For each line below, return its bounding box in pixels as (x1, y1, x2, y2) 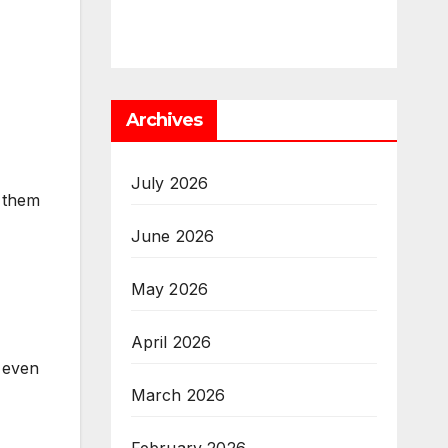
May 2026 (130, 279, 209, 300)
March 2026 (130, 385, 226, 406)
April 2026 (130, 332, 212, 353)
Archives (125, 109, 203, 132)
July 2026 (130, 173, 209, 194)
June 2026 (130, 226, 215, 247)
